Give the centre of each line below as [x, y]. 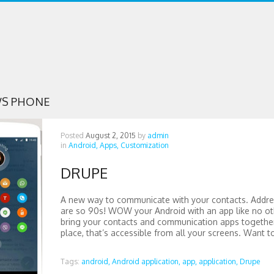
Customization [144, 145]
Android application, [146, 261]
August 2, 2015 [110, 135]
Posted [73, 135]
